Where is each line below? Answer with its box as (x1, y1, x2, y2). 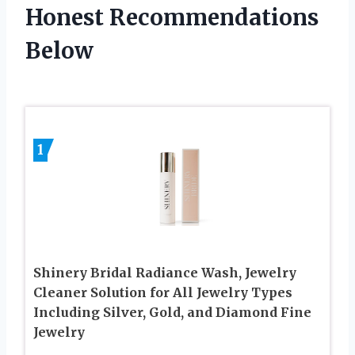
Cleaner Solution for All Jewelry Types (33, 284, 292, 300)
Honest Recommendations (25, 2, 319, 32)
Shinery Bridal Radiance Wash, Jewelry (33, 264, 296, 281)
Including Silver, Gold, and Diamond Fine (33, 303, 311, 320)
